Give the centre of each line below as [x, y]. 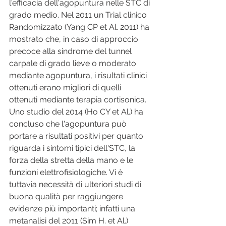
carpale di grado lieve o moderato [74, 64]
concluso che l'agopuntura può [69, 124]
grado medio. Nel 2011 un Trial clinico [79, 15]
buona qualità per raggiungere [67, 197]
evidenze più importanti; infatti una [73, 209]
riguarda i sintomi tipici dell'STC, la [73, 148]
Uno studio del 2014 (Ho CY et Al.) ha [77, 112]
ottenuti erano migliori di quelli [66, 88]
